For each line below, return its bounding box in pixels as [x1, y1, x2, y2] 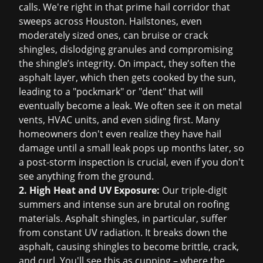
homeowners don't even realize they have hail [19, 127, 221, 140]
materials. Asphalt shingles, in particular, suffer [19, 212, 227, 225]
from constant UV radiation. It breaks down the [19, 226, 227, 239]
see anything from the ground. [19, 170, 154, 183]
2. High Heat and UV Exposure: [19, 184, 160, 197]
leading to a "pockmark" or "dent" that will [19, 85, 203, 98]
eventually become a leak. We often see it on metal [19, 99, 242, 112]
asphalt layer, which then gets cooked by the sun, [19, 71, 236, 84]
